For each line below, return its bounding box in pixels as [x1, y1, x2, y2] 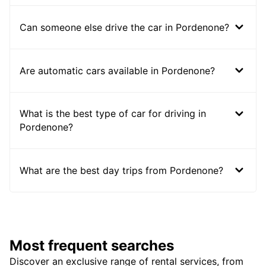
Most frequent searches [9, 237, 174, 255]
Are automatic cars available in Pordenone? [20, 64, 215, 77]
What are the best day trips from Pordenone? [20, 164, 223, 176]
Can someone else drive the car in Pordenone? [20, 21, 229, 33]
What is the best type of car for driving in [20, 107, 206, 120]
